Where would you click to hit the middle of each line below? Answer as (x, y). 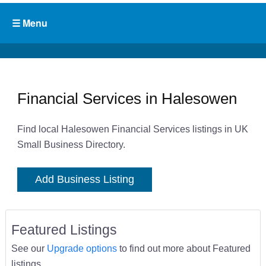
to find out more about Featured (183, 248)
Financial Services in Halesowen (127, 98)
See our (29, 248)
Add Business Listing (84, 180)
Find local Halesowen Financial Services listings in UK (132, 129)
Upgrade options (82, 248)
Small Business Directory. (71, 145)
